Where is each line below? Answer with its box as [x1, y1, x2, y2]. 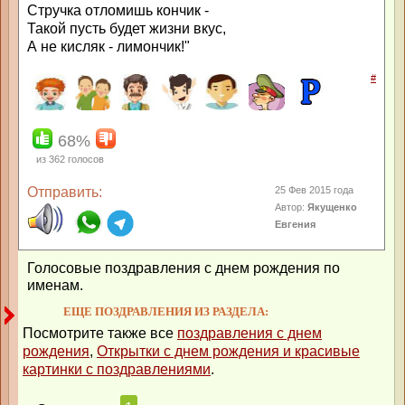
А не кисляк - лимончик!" [27, 39, 190, 54]
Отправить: [27, 184, 102, 200]
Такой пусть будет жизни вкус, [27, 21, 226, 36]
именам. [27, 278, 83, 293]
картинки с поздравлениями [23, 362, 211, 377]
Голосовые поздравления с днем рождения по [27, 260, 340, 276]
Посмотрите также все [23, 325, 177, 341]
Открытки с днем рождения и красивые [97, 344, 360, 359]
